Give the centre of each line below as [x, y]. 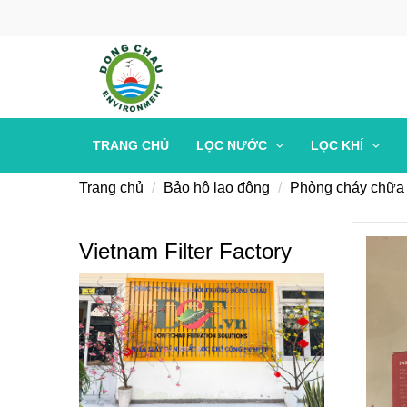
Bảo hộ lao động [217, 188]
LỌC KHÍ [339, 145]
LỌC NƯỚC [233, 145]
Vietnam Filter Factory [185, 251]
